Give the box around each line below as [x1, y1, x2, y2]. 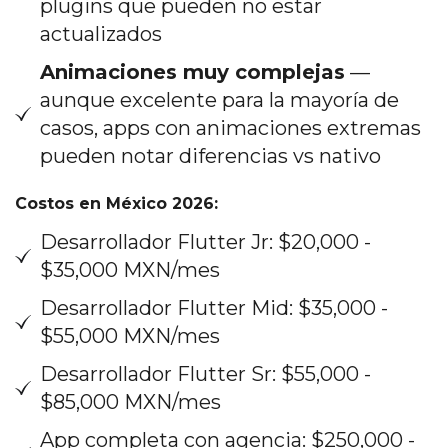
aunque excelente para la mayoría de [40, 87, 399, 112]
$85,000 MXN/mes [40, 389, 221, 414]
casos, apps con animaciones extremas [40, 115, 421, 140]
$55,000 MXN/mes [40, 323, 220, 348]
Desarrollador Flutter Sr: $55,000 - [40, 361, 371, 386]
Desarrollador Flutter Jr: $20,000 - [40, 229, 371, 254]
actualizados [40, 21, 162, 46]
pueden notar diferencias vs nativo [40, 143, 381, 168]
